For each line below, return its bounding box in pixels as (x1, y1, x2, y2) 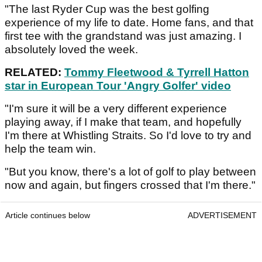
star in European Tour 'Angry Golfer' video (5, 80, 231, 92)
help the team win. (5, 143, 96, 156)
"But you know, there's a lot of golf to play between (5, 166, 256, 178)
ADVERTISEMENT (188, 211, 257, 220)
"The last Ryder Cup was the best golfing (5, 3, 209, 16)
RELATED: (5, 66, 64, 79)
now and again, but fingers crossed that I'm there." (5, 179, 256, 192)
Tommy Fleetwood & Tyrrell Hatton (64, 66, 249, 79)
